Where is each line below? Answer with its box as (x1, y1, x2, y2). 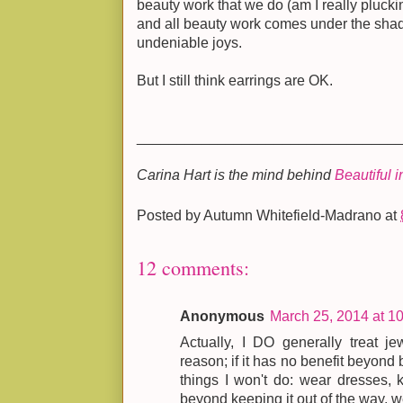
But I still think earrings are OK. (137, 73, 333, 88)
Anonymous (180, 309, 264, 324)
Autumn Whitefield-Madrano (203, 207, 381, 223)
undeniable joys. (137, 35, 242, 50)
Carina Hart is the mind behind (137, 167, 335, 183)
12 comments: (137, 255, 249, 281)
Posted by (137, 207, 203, 223)
